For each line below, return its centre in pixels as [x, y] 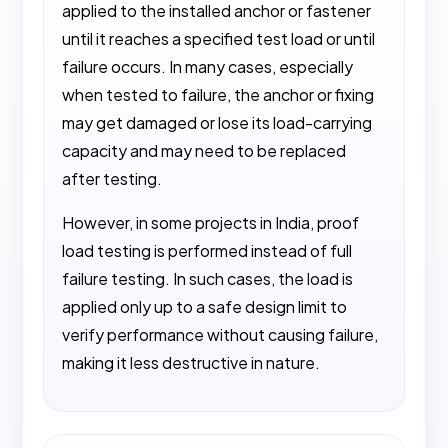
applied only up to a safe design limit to [205, 307]
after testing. [112, 179]
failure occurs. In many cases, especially [208, 67]
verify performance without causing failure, [220, 335]
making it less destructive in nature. [191, 363]
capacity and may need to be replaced [204, 151]
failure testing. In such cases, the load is [208, 279]
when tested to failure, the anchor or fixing [218, 95]
